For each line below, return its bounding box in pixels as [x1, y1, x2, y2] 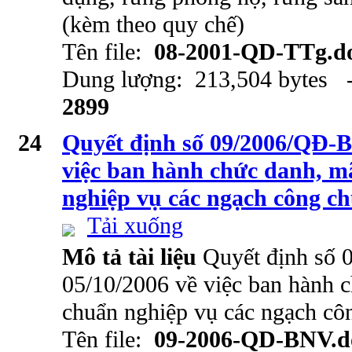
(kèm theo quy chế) [62, 11, 244, 38]
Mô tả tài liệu [62, 244, 203, 270]
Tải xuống [87, 212, 183, 239]
